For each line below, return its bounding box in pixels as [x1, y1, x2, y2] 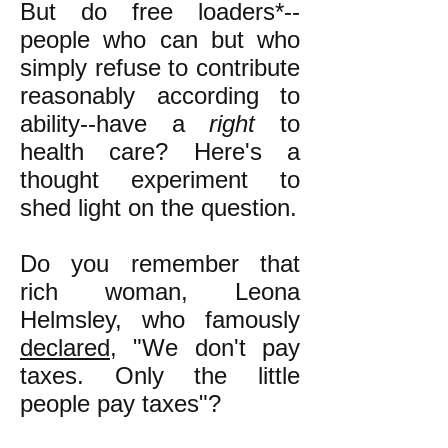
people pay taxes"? [20, 390, 221, 417]
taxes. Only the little [20, 362, 300, 389]
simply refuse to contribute [20, 54, 300, 81]
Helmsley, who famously [20, 306, 300, 333]
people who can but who [20, 26, 300, 53]
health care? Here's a [20, 138, 300, 165]
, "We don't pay [110, 334, 300, 361]
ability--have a [20, 110, 210, 137]
